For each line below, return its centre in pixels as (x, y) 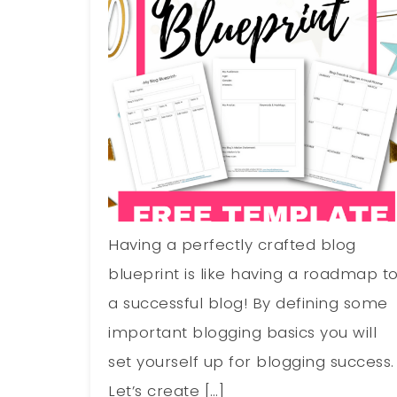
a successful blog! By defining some (248, 303)
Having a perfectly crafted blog (232, 244)
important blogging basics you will (243, 332)
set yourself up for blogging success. (251, 361)
